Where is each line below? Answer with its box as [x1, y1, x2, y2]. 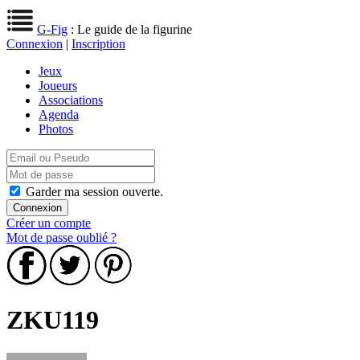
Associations [39, 93, 103, 107]
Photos [39, 122, 73, 136]
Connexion [6, 37, 63, 51]
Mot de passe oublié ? [6, 231, 117, 244]
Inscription [72, 37, 125, 51]
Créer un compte [6, 216, 91, 230]
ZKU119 [6, 305, 99, 335]
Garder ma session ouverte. [26, 185, 163, 198]
